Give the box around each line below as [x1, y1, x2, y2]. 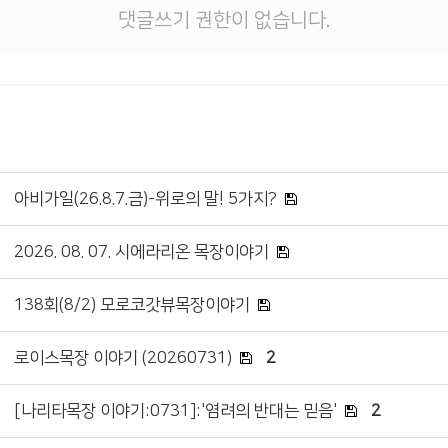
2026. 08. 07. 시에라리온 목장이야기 [14, 242, 269, 261]
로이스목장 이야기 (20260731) [14, 348, 232, 367]
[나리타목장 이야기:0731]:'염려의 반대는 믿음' [14, 401, 337, 420]
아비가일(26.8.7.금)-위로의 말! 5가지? [14, 189, 277, 208]
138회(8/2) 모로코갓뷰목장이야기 [14, 295, 250, 314]
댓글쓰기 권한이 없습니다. [118, 8, 330, 31]
